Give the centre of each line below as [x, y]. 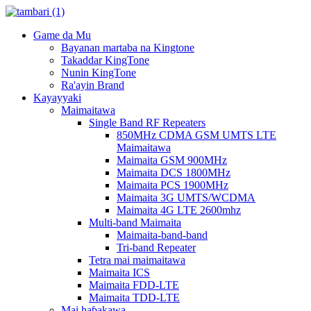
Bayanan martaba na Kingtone [128, 48]
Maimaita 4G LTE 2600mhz [179, 210]
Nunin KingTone [99, 73]
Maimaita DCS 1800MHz [174, 173]
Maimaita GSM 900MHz [172, 160]
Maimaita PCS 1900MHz [173, 185]
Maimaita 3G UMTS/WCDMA [186, 197]
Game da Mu [62, 35]
